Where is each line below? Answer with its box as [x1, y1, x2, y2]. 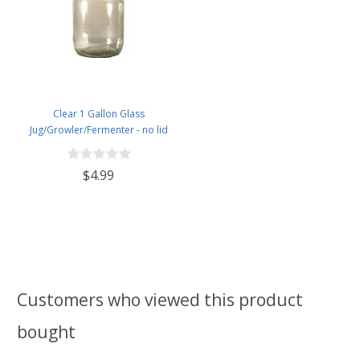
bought [17, 320, 76, 343]
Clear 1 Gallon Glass [52, 106, 145, 121]
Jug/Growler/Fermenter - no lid [29, 122, 168, 137]
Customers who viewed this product [17, 288, 303, 311]
